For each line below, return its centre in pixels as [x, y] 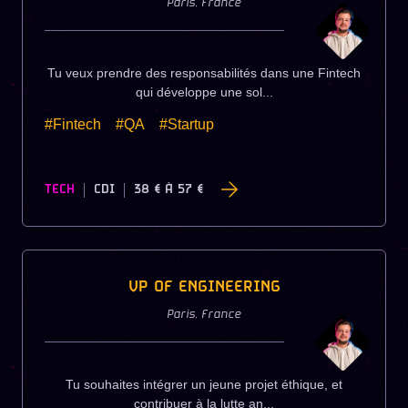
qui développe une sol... [204, 92]
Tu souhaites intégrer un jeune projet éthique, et [204, 385]
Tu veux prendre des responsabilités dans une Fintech [204, 72]
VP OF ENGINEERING [204, 288]
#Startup [187, 124]
